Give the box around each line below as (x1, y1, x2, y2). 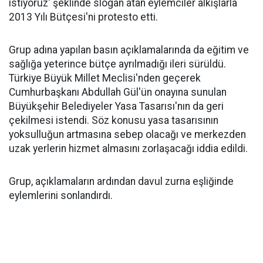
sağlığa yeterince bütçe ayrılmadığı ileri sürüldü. (9, 58, 226, 70)
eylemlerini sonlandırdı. (9, 190, 113, 201)
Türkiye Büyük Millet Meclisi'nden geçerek (9, 72, 201, 84)
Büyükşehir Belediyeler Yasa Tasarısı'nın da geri (9, 100, 224, 112)
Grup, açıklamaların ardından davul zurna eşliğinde (9, 176, 234, 187)
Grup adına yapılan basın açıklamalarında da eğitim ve (9, 44, 249, 56)
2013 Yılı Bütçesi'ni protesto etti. (9, 11, 158, 23)
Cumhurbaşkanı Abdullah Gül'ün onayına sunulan (9, 86, 227, 98)
